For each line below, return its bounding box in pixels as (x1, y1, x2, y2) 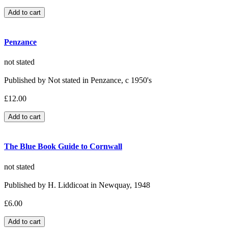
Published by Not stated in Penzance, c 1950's (4, 76, 152, 85)
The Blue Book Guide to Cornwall (4, 142, 122, 151)
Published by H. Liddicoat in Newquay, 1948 (4, 180, 150, 189)
